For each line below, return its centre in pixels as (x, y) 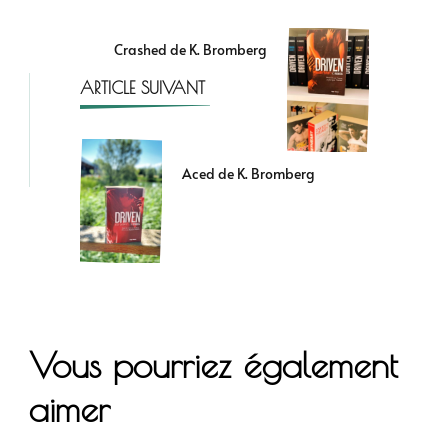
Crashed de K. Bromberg (190, 50)
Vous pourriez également (213, 365)
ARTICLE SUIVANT (142, 88)
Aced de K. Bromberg (248, 174)
